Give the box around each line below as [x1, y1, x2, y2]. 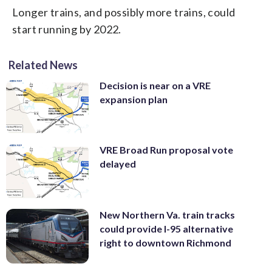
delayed [100, 158, 136, 170]
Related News [8, 58, 78, 72]
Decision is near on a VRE [100, 79, 211, 91]
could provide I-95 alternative [100, 222, 233, 234]
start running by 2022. [12, 22, 121, 36]
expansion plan [100, 93, 168, 105]
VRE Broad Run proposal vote [100, 144, 233, 156]
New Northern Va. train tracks [100, 208, 235, 220]
